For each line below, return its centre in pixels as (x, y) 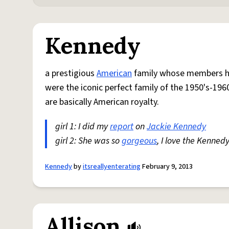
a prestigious (71, 73)
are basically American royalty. (102, 102)
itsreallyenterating (112, 167)
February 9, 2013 (167, 167)
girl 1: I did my (83, 127)
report (122, 127)
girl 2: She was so (88, 141)
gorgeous (139, 141)
